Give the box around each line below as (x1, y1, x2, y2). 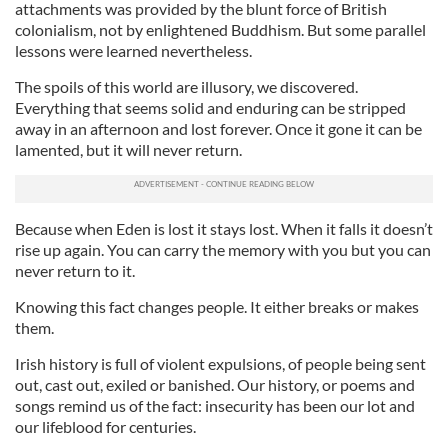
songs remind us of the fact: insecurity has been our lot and (15, 395, 415, 415)
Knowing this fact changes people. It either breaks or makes (15, 296, 419, 316)
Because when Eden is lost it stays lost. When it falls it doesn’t (15, 218, 433, 238)
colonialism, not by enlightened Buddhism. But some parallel (15, 19, 426, 39)
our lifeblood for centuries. (15, 416, 196, 436)
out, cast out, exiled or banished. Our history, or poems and (15, 374, 415, 394)
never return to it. (15, 260, 135, 280)
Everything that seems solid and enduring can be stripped (15, 97, 406, 117)
